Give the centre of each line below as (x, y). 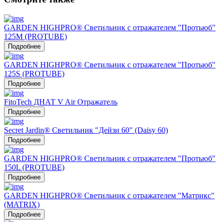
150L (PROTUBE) (34, 167)
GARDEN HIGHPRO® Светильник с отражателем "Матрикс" (109, 195)
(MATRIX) (22, 204)
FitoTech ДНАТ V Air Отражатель (61, 102)
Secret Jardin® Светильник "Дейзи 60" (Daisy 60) (86, 130)
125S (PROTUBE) (34, 73)
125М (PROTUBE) (35, 36)
